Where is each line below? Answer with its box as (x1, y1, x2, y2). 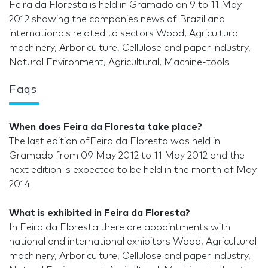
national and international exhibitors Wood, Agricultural (9, 237, 257, 247)
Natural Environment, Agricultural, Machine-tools (9, 57, 229, 68)
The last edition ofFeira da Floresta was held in (9, 136, 220, 147)
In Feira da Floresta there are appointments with (9, 223, 230, 233)
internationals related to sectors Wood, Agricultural (9, 29, 240, 39)
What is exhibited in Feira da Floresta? (9, 208, 190, 218)
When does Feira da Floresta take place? (9, 122, 202, 132)
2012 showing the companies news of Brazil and (9, 14, 225, 25)
